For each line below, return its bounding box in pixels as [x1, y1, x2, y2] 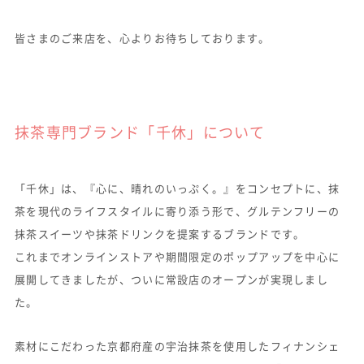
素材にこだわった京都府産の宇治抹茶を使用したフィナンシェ [14, 337, 340, 353]
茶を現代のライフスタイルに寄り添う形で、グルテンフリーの [14, 202, 340, 219]
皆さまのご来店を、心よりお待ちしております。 [14, 29, 271, 45]
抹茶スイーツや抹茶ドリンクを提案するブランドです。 [14, 225, 305, 241]
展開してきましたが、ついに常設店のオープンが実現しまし [14, 271, 329, 287]
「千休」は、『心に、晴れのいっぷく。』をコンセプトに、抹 [14, 180, 340, 196]
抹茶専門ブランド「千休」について [14, 120, 266, 142]
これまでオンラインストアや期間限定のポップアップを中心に [14, 248, 340, 264]
